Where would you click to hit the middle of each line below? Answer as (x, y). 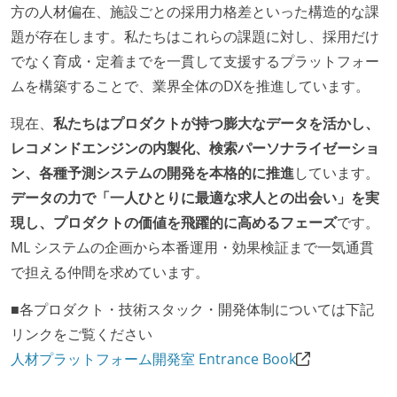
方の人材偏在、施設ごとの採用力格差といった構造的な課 (195, 12)
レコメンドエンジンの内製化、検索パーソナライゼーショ (195, 148)
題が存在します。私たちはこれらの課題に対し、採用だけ (195, 37)
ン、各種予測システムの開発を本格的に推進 (152, 172)
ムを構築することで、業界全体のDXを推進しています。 (190, 86)
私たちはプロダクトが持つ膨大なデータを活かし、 (216, 123)
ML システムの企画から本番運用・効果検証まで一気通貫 (192, 247)
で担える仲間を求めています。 (110, 272)
